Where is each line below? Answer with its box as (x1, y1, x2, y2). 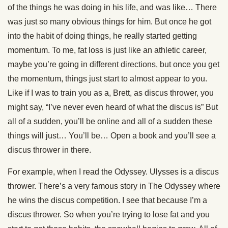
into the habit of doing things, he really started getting (8, 32, 197, 40)
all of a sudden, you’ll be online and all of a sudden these (8, 117, 212, 126)
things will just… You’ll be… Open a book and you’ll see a (8, 131, 216, 140)
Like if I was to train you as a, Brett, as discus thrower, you (8, 89, 214, 97)
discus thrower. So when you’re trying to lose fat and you (8, 210, 210, 219)
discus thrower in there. (8, 146, 91, 154)
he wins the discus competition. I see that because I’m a (8, 196, 207, 205)
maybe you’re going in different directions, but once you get (8, 60, 219, 69)
